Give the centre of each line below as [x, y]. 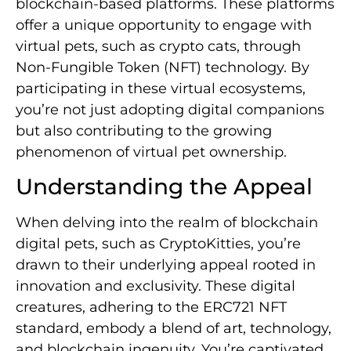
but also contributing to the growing [144, 131]
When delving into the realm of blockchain [167, 223]
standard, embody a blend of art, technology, [174, 329]
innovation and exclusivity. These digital [156, 286]
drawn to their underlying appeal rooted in [166, 265]
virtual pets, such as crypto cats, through [158, 47]
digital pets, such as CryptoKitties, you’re [158, 244]
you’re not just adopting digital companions [170, 110]
